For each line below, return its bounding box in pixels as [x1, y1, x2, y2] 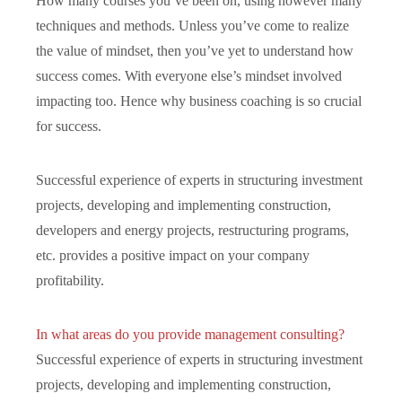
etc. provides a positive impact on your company [36, 247, 310, 263]
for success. [36, 118, 101, 134]
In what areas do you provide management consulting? [36, 326, 345, 342]
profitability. [36, 272, 104, 288]
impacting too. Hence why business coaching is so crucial [36, 92, 362, 109]
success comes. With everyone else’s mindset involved [36, 67, 342, 83]
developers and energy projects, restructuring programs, [36, 222, 349, 238]
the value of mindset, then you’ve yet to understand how [36, 42, 354, 58]
